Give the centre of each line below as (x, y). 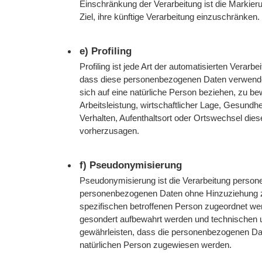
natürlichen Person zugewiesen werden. (156, 245)
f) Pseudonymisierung (131, 166)
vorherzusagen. (110, 130)
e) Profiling (106, 51)
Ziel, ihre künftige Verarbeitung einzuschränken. (170, 16)
